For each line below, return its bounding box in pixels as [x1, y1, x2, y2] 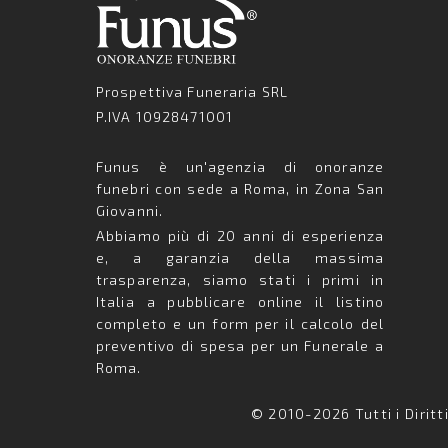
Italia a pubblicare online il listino [96, 293, 384, 310]
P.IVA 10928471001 [96, 108, 234, 125]
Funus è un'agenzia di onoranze [96, 158, 384, 175]
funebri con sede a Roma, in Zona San [96, 180, 384, 197]
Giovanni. [96, 202, 164, 219]
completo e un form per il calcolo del [96, 315, 384, 332]
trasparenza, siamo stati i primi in [96, 271, 384, 288]
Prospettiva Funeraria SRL [96, 83, 288, 100]
